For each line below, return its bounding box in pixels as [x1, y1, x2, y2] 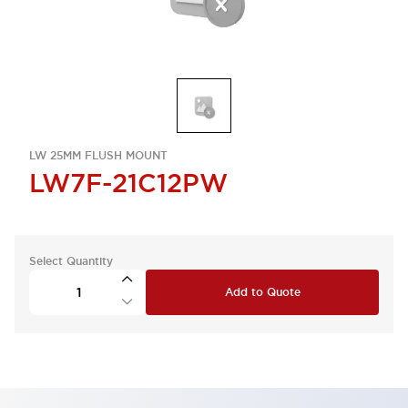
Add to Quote [224, 285, 301, 300]
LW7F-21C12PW [29, 167, 228, 199]
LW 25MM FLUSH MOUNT [29, 148, 168, 163]
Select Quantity [29, 254, 113, 269]
